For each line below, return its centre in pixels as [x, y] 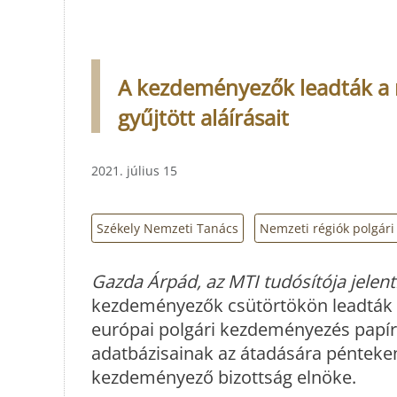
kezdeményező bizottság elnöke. [224, 378]
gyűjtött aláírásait [203, 117]
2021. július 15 [134, 170]
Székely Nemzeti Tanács [167, 228]
